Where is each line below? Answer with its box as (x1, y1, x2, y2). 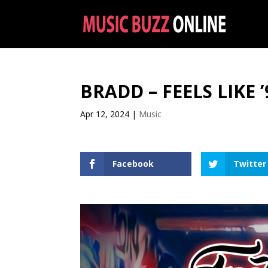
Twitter (233, 158, 267, 169)
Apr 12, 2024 (80, 108, 130, 120)
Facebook (112, 158, 154, 169)
